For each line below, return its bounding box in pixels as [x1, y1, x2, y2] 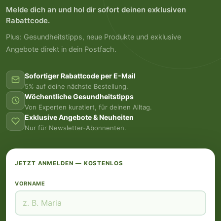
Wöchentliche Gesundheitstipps [25, 92, 134, 101]
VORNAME [15, 180, 45, 187]
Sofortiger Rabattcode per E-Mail [25, 71, 136, 80]
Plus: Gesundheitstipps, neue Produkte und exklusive [6, 32, 181, 41]
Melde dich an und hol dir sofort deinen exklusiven [6, 4, 186, 14]
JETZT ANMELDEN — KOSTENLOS [15, 159, 123, 167]
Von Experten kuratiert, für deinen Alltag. [25, 103, 152, 111]
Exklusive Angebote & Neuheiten [25, 112, 134, 121]
